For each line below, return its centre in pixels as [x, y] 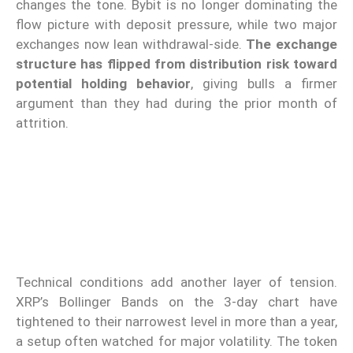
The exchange [292, 44]
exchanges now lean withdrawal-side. [131, 44]
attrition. [42, 123]
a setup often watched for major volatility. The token [176, 342]
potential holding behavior [103, 83]
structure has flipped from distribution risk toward [176, 63]
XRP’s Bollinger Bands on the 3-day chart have [176, 302]
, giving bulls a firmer [264, 83]
